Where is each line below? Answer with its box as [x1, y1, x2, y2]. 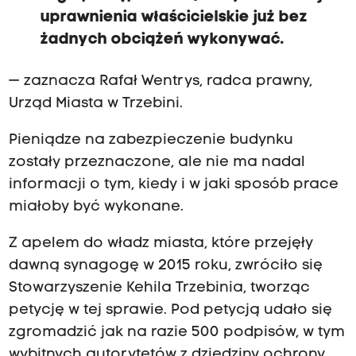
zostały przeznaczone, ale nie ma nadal [8, 155, 305, 171]
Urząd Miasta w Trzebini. [8, 95, 183, 111]
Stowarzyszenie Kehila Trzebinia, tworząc [8, 281, 310, 296]
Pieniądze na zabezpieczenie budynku [8, 133, 293, 149]
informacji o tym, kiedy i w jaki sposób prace [8, 177, 339, 193]
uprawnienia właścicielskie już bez [40, 9, 308, 25]
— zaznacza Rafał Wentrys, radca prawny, [8, 73, 312, 89]
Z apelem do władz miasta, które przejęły [8, 236, 313, 252]
